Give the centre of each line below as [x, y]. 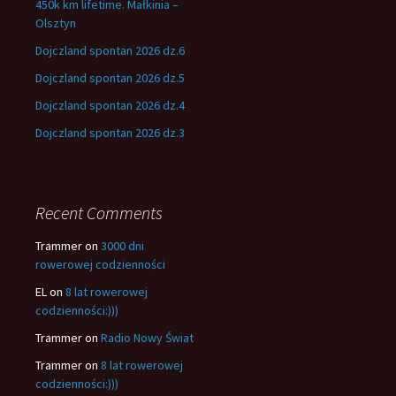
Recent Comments [99, 213]
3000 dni [122, 246]
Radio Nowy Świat [147, 338]
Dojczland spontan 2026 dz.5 [110, 78]
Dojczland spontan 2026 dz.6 [110, 50]
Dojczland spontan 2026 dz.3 [110, 133]
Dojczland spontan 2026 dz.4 [110, 105]
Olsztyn [56, 23]
